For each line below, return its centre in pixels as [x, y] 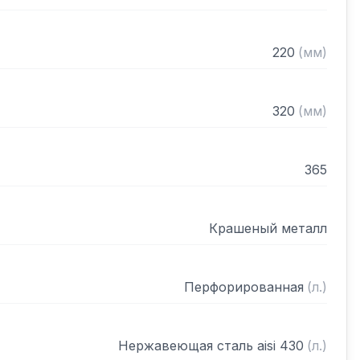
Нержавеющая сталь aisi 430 [211, 346]
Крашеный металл [268, 228]
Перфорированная [244, 287]
